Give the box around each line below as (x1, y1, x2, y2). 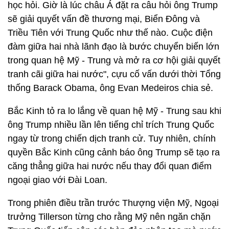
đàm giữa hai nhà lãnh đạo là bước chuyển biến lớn (8, 41, 219, 52)
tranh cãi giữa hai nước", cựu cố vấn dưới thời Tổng (8, 69, 221, 79)
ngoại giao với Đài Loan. (8, 175, 110, 185)
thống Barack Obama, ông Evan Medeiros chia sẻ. (8, 83, 216, 93)
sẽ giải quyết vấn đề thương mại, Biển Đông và (8, 14, 200, 24)
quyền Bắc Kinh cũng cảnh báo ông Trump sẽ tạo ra (8, 147, 220, 157)
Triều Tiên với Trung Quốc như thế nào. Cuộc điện (8, 28, 213, 38)
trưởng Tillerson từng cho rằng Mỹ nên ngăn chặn (8, 212, 211, 222)
